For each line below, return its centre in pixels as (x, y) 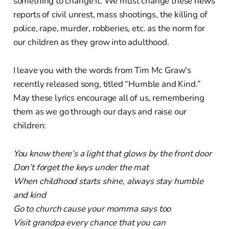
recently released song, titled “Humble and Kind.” (107, 84)
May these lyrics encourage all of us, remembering (109, 98)
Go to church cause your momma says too (92, 209)
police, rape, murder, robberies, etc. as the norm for (109, 28)
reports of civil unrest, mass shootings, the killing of (110, 14)
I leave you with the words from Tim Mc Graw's (102, 70)
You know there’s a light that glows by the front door (112, 153)
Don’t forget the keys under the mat (81, 167)
